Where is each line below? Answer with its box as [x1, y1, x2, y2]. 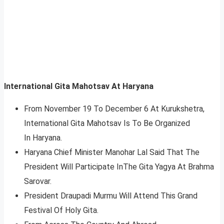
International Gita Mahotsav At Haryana [4, 81, 153, 91]
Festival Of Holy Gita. [24, 205, 100, 215]
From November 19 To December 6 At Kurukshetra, [24, 104, 204, 114]
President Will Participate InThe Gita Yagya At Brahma [24, 162, 214, 172]
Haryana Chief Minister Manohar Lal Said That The [24, 147, 199, 157]
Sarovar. [24, 176, 51, 186]
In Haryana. [24, 133, 62, 143]
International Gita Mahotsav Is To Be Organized [24, 118, 190, 128]
